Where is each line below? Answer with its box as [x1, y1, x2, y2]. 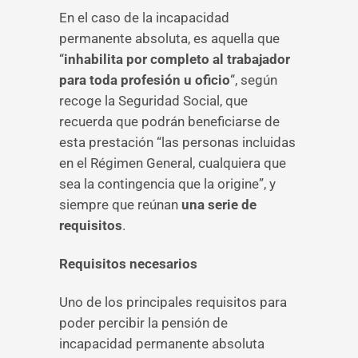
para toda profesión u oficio [59, 72, 230, 88]
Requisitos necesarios [59, 256, 197, 272]
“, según [230, 72, 277, 88]
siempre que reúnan [59, 197, 178, 213]
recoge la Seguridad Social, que [59, 93, 248, 109]
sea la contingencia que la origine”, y [59, 176, 276, 192]
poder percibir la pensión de [59, 315, 228, 331]
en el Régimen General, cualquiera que [59, 155, 286, 171]
